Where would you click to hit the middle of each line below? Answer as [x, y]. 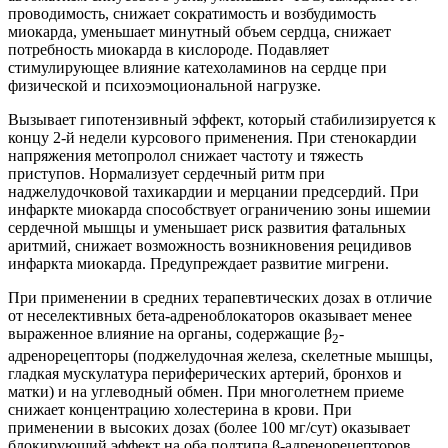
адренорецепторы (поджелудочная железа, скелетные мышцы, [220, 355]
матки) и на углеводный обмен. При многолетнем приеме [206, 391]
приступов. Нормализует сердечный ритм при [166, 173]
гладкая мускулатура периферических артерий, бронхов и [205, 373]
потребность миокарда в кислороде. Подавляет [168, 49]
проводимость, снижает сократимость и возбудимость [192, 13]
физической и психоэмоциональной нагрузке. [164, 85]
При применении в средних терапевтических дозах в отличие [220, 297]
